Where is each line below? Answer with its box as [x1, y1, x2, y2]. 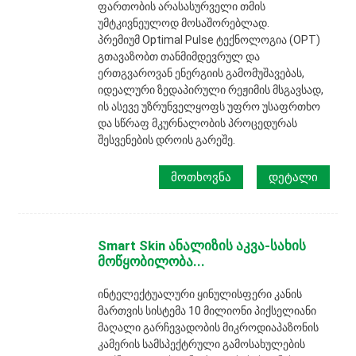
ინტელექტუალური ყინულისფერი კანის [98, 288, 303, 301]
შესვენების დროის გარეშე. [98, 133, 236, 146]
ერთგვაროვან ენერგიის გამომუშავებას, [98, 66, 305, 79]
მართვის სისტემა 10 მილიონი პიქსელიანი [98, 304, 317, 318]
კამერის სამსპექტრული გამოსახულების [98, 338, 306, 351]
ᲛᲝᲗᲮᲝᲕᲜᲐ [171, 169, 232, 184]
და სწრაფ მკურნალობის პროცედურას [98, 116, 298, 130]
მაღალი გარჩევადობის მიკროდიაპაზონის [98, 321, 319, 335]
